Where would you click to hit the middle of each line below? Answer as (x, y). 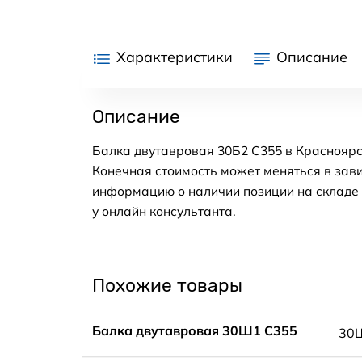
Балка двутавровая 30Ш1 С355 (195, 330)
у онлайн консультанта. (164, 211)
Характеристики (175, 57)
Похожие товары (167, 286)
